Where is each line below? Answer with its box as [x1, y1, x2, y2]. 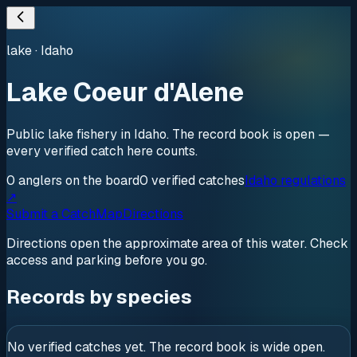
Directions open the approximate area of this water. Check [6, 234, 348, 252]
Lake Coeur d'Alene [6, 76, 244, 109]
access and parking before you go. [6, 251, 207, 269]
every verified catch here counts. [6, 142, 198, 159]
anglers [18, 171, 62, 189]
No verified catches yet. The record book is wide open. [7, 338, 325, 355]
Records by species [6, 284, 192, 309]
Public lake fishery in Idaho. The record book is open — [6, 125, 330, 143]
